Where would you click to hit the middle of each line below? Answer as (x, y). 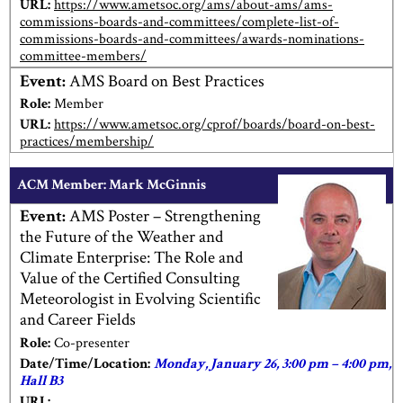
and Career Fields (78, 320)
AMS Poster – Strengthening (163, 217)
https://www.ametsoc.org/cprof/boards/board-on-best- (215, 124)
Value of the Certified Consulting (130, 279)
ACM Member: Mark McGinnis (112, 184)
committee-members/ (83, 57)
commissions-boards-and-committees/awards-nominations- (192, 40)
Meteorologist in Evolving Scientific (140, 300)
